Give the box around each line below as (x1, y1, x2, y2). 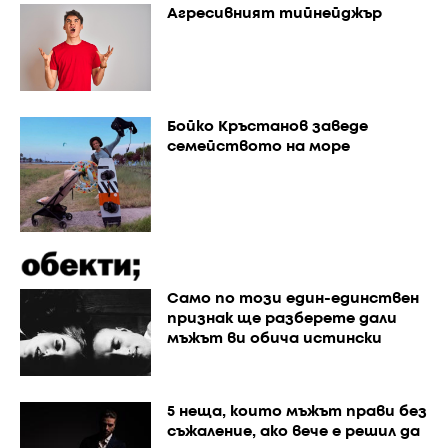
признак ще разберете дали (166, 311, 397, 326)
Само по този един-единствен (166, 291, 419, 306)
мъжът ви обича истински (166, 331, 382, 346)
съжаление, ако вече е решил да (166, 425, 420, 440)
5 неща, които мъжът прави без (166, 405, 427, 420)
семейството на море (166, 139, 350, 154)
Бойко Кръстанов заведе (166, 119, 368, 134)
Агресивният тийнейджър (166, 6, 382, 21)
